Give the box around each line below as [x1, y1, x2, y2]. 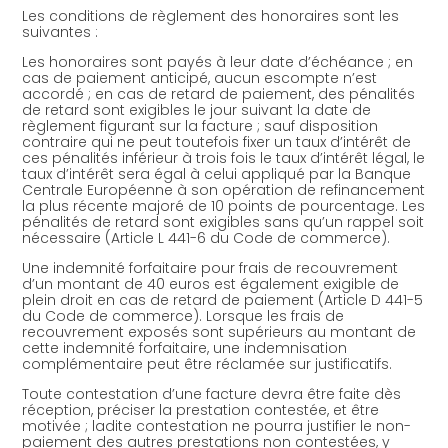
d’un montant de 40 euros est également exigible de [22, 273, 400, 294]
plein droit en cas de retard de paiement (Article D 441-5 [22, 289, 424, 310]
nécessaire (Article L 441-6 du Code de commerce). [22, 227, 391, 248]
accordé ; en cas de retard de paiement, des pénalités [22, 83, 416, 104]
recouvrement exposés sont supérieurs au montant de [22, 321, 417, 342]
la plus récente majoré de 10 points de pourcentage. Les [22, 195, 426, 216]
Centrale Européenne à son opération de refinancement [22, 179, 426, 200]
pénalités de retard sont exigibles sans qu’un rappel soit [22, 211, 425, 232]
